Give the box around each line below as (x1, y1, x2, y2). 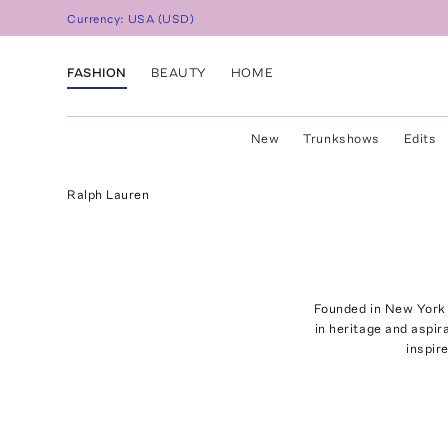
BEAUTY (150, 64, 207, 80)
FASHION (67, 64, 127, 80)
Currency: (67, 12, 129, 27)
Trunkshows (303, 131, 380, 146)
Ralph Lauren (67, 187, 150, 202)
